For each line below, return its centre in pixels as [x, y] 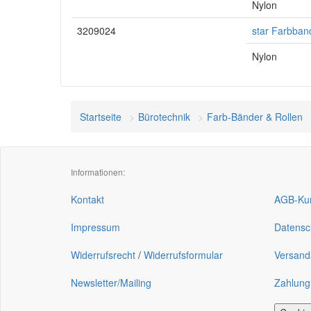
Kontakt [87, 199]
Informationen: [98, 172]
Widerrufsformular [183, 255]
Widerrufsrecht [103, 255]
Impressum [95, 227]
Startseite [101, 117]
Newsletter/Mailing [111, 283]
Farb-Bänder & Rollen [255, 117]
